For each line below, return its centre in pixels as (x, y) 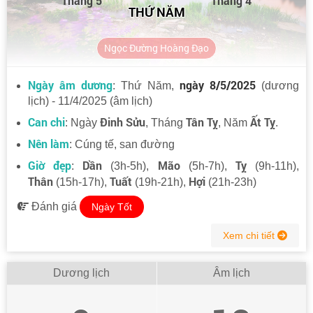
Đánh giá (54, 206)
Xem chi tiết (250, 235)
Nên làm (49, 143)
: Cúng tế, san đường (122, 144)
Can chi (46, 122)
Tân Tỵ (202, 122)
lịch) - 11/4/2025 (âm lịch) (90, 101)
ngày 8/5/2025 (218, 85)
